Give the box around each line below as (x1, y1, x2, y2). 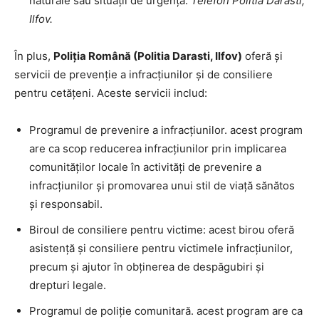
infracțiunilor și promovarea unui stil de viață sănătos (29, 178, 295, 192)
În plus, (14, 48, 53, 63)
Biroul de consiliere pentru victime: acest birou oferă (29, 222, 294, 236)
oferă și (242, 48, 283, 63)
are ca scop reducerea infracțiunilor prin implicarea (29, 141, 286, 155)
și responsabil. (29, 197, 103, 211)
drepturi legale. (29, 278, 106, 292)
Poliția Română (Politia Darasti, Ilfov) (53, 48, 242, 63)
